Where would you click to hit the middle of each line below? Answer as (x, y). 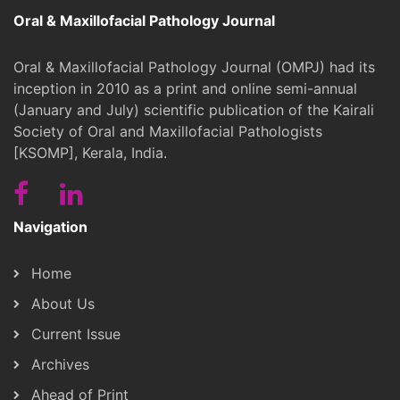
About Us (63, 303)
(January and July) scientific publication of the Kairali (194, 109)
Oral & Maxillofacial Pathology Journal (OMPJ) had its (194, 67)
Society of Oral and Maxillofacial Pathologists (168, 131)
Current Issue (76, 333)
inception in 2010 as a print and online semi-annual (185, 88)
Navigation (50, 226)
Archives (60, 364)
